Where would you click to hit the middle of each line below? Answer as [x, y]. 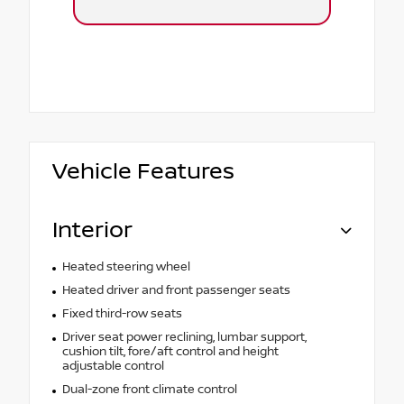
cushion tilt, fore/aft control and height [170, 352]
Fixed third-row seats [122, 314]
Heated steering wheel [126, 267]
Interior [92, 231]
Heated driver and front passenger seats [176, 291]
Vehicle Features [143, 172]
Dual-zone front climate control [149, 390]
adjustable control [113, 367]
